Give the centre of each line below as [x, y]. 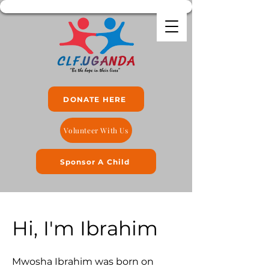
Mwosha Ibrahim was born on [83, 261]
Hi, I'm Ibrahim [85, 228]
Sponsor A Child [95, 162]
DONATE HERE [95, 99]
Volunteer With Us [96, 130]
